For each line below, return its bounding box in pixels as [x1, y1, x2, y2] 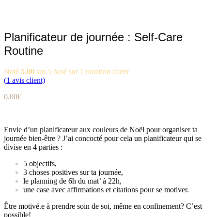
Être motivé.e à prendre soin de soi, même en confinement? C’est [4, 201, 202, 210]
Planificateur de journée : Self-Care [4, 30, 183, 44]
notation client [84, 67, 129, 76]
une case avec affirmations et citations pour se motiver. [23, 185, 189, 194]
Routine [4, 44, 43, 57]
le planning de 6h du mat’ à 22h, [23, 176, 122, 185]
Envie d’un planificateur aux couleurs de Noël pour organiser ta [4, 125, 198, 134]
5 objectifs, [23, 159, 57, 168]
